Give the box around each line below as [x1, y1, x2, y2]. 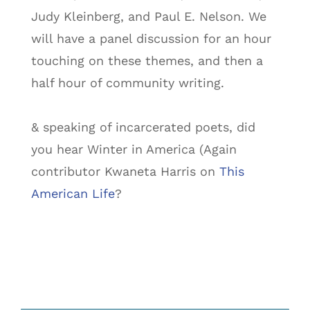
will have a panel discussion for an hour [30, 30, 271, 46]
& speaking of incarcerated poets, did [30, 119, 255, 134]
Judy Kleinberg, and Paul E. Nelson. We [30, 8, 266, 24]
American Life [30, 185, 115, 201]
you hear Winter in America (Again [30, 141, 237, 156]
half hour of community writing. [30, 75, 224, 90]
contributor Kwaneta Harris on [30, 163, 219, 179]
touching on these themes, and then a [30, 53, 263, 68]
